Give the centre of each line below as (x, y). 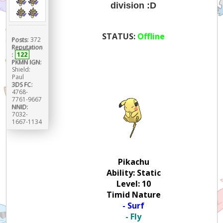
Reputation (27, 47)
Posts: (20, 39)
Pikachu (133, 162)
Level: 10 (133, 183)
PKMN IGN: (27, 62)
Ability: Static (133, 172)
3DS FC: (22, 84)
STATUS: (120, 36)
